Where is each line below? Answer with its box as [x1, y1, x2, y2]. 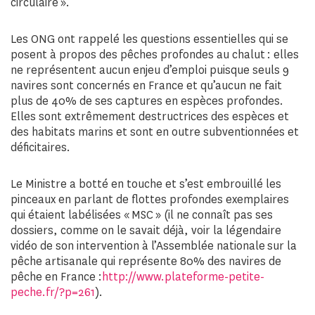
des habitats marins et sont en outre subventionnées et [11, 124, 299, 139]
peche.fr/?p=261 [11, 285, 95, 300]
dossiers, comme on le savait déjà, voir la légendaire [11, 223, 281, 238]
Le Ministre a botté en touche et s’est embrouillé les [11, 176, 281, 191]
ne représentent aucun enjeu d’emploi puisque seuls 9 [11, 63, 289, 77]
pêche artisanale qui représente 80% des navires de [11, 254, 281, 269]
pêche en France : [11, 269, 102, 284]
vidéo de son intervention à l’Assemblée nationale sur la [11, 238, 297, 253]
